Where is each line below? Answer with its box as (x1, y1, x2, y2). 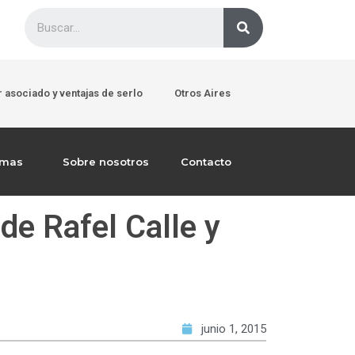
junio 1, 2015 (201, 321, 266, 336)
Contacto (181, 155, 232, 168)
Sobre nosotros (63, 155, 150, 168)
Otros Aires (174, 87, 231, 99)
